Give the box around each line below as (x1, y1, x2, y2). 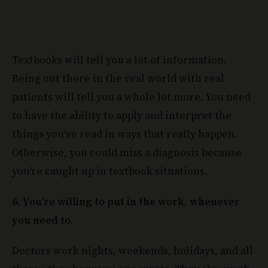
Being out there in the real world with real (12, 71, 224, 86)
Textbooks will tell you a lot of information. (12, 53, 227, 68)
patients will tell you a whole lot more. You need (12, 90, 251, 105)
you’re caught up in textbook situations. (12, 164, 208, 179)
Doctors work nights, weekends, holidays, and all (12, 243, 253, 258)
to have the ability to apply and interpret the (12, 108, 232, 123)
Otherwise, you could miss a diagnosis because (12, 145, 242, 160)
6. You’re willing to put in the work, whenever (12, 194, 240, 209)
